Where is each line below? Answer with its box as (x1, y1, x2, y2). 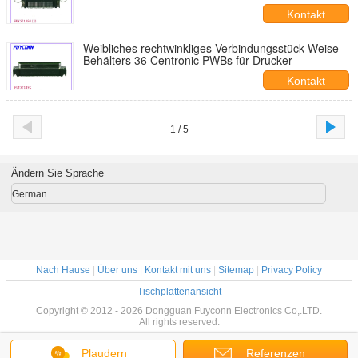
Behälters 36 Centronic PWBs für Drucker (83, 52, 292, 68)
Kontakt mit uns (145, 265, 211, 276)
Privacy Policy (261, 265, 322, 276)
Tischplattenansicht (137, 286, 221, 297)
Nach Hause (36, 265, 90, 276)
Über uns (97, 265, 137, 276)
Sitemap (218, 265, 254, 276)
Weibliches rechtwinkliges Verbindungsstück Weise (83, 40, 339, 56)
